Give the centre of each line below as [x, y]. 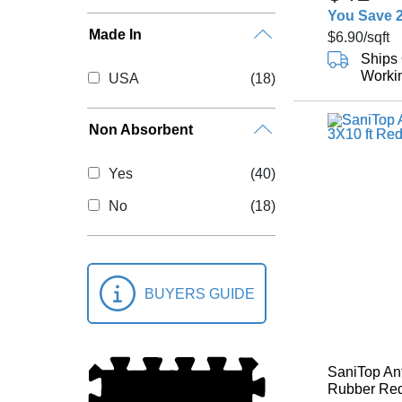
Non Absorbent [141, 129]
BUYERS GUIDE [199, 293]
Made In [115, 34]
